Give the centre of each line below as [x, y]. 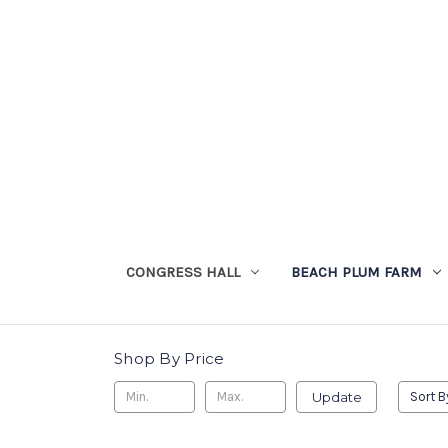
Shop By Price [169, 358]
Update [336, 396]
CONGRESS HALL [182, 271]
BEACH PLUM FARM [356, 271]
